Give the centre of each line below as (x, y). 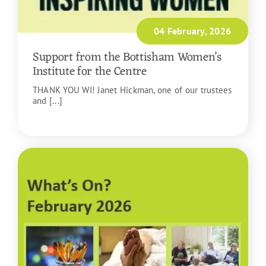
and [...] (47, 100)
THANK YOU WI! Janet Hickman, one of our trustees (132, 90)
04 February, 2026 (192, 31)
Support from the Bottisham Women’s (127, 57)
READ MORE (58, 121)
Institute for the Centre (89, 72)
